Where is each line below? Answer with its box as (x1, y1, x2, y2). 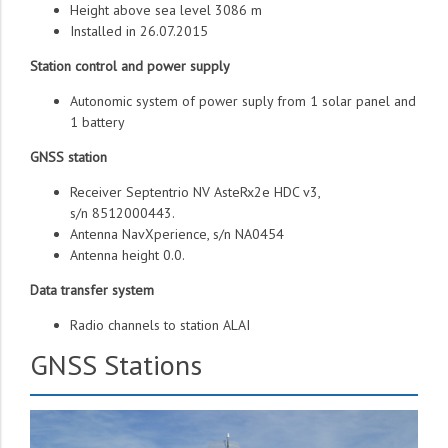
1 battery (70, 113, 125, 132)
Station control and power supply (30, 57, 230, 76)
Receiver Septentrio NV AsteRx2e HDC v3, (70, 183, 320, 202)
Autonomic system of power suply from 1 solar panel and (70, 92, 416, 111)
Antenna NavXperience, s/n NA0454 (70, 225, 284, 244)
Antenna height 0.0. (70, 246, 185, 265)
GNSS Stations (30, 346, 202, 384)
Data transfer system (30, 281, 154, 300)
